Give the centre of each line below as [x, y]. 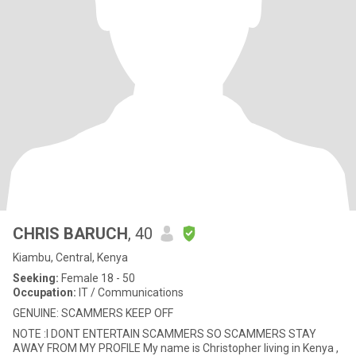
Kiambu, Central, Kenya [70, 257]
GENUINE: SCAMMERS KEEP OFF [93, 313]
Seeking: [36, 278]
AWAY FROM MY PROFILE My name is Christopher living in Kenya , [78, 348]
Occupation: [44, 292]
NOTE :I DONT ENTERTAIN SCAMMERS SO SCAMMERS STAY [164, 334]
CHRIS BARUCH [70, 234]
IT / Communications [130, 292]
